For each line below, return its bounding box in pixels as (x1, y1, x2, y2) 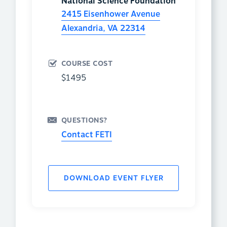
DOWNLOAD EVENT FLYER (63, 173, 164, 184)
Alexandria (61, 22, 103, 35)
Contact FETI (61, 129, 112, 141)
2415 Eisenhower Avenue (61, 8, 160, 21)
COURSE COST (61, 58, 113, 69)
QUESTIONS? (61, 115, 107, 126)
